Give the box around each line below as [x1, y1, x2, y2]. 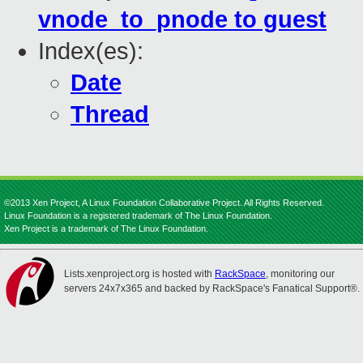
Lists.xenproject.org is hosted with [64, 268, 215, 280]
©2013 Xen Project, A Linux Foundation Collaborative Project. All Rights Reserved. [4, 198, 324, 207]
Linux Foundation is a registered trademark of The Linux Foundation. [4, 211, 272, 220]
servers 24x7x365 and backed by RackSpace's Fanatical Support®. [64, 283, 360, 294]
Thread [70, 101, 149, 128]
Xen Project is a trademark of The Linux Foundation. [4, 224, 208, 233]
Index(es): [38, 38, 143, 65]
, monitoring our [266, 268, 335, 280]
